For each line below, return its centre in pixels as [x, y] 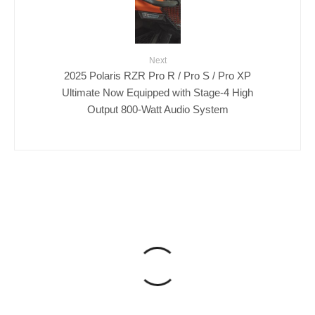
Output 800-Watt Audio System [157, 109]
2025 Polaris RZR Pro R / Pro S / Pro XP [157, 75]
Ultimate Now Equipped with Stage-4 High [157, 92]
